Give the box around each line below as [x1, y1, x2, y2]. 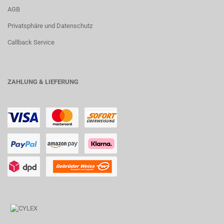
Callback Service [7, 38, 54, 46]
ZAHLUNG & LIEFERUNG [7, 78, 78, 85]
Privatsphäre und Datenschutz [7, 22, 92, 29]
